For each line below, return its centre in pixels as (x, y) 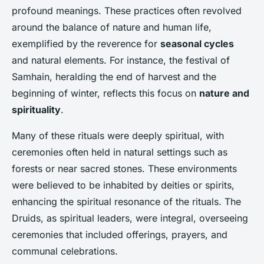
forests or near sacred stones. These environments (124, 169)
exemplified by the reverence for (86, 44)
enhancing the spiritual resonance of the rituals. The (126, 202)
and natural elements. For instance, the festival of (121, 60)
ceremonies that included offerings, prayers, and (120, 235)
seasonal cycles (197, 44)
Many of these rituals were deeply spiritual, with (118, 136)
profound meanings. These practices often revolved (127, 11)
